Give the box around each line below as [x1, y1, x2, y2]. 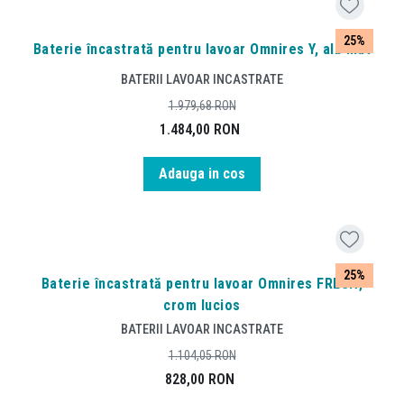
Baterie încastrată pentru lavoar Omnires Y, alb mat [32, 41, 372, 59]
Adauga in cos [159, 164, 245, 182]
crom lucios [163, 296, 241, 314]
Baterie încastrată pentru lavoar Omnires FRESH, [41, 274, 363, 292]
